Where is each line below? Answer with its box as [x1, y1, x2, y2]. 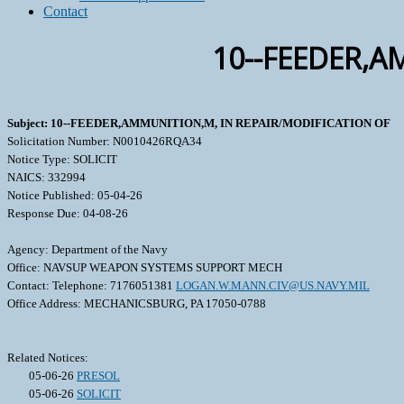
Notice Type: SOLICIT [7, 152, 117, 167]
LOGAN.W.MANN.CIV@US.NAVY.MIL [176, 279, 370, 293]
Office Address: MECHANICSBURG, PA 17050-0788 [7, 297, 266, 311]
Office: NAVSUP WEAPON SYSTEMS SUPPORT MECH [7, 261, 282, 275]
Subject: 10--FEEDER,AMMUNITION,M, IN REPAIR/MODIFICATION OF [7, 116, 390, 131]
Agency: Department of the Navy [7, 243, 168, 257]
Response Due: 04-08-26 [7, 207, 128, 221]
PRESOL [77, 369, 120, 383]
